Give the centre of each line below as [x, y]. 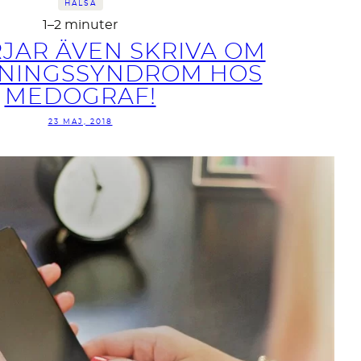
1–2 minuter [80, 25]
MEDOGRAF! [80, 98]
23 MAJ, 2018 [80, 122]
